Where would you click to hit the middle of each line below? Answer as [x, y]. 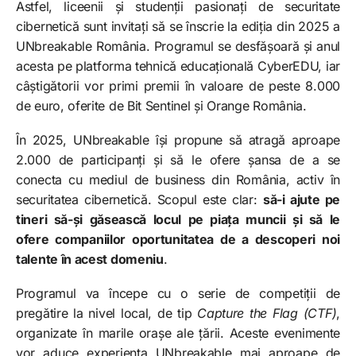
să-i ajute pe [301, 199]
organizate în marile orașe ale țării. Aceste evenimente [178, 333]
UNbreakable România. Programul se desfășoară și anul [178, 46]
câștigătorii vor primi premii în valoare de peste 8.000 [178, 85]
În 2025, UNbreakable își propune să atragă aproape [178, 139]
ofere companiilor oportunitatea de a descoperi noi [178, 239]
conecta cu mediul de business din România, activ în [178, 179]
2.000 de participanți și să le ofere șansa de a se [178, 159]
